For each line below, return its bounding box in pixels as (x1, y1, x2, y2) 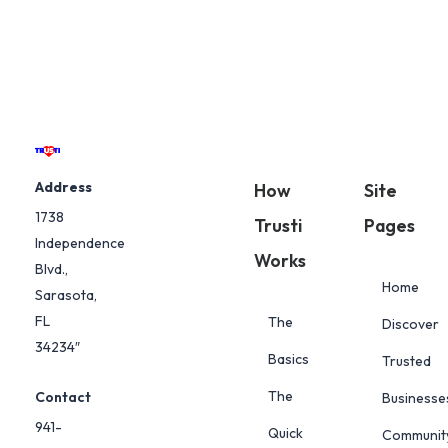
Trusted (381, 351, 431, 370)
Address (35, 177, 92, 196)
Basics (268, 349, 309, 368)
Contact (35, 387, 91, 406)
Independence (35, 233, 125, 252)
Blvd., (35, 259, 68, 278)
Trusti (254, 213, 302, 237)
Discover (381, 314, 439, 333)
